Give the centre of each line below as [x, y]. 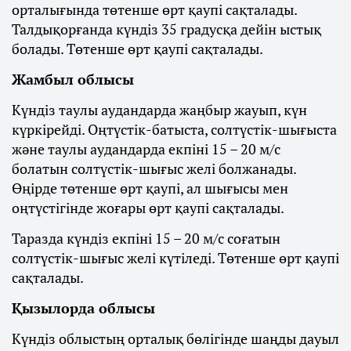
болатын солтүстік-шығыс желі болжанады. [154, 168]
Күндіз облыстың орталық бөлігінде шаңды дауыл [175, 338]
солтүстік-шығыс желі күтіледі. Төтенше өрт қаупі [175, 258]
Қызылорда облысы [83, 308]
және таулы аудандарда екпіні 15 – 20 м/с [146, 149]
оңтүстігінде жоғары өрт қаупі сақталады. [148, 208]
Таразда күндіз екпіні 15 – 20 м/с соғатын [146, 238]
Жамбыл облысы [73, 79]
